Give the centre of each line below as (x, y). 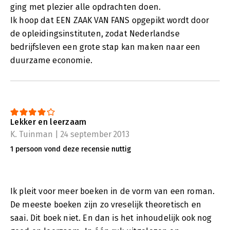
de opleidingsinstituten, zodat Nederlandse (95, 33)
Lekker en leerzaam (49, 122)
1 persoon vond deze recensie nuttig (71, 149)
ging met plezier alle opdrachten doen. (86, 7)
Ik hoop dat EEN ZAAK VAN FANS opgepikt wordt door (110, 20)
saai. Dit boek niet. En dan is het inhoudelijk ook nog (111, 218)
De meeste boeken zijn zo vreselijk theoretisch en (106, 204)
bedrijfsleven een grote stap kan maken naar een (106, 47)
